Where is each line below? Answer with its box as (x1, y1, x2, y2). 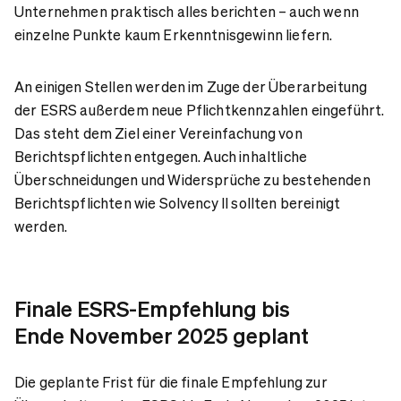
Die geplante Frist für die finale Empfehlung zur (14, 371, 328, 391)
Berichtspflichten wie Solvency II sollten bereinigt (14, 192, 341, 212)
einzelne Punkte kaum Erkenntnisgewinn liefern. (14, 24, 333, 44)
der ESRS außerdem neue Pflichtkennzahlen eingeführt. (14, 99, 385, 119)
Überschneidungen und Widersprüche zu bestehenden (14, 169, 371, 189)
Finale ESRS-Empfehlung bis (14, 294, 290, 322)
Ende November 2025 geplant (14, 320, 309, 349)
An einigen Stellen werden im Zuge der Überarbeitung (14, 76, 368, 96)
